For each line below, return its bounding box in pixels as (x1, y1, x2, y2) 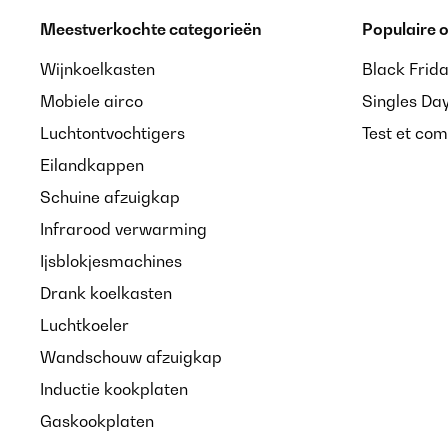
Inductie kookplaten (40, 379, 188, 399)
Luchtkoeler (40, 315, 129, 335)
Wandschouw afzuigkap (40, 347, 222, 367)
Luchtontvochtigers (40, 123, 185, 143)
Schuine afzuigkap (40, 187, 180, 207)
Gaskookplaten (40, 411, 154, 431)
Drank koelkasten (40, 283, 172, 303)
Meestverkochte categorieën (40, 19, 262, 39)
